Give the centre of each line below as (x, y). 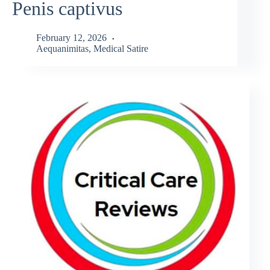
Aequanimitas (62, 49)
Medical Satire (121, 49)
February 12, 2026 (71, 38)
